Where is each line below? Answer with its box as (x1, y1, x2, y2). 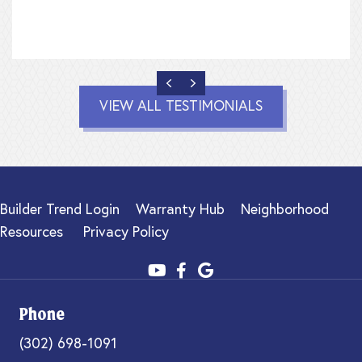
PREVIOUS (168, 74, 242, 91)
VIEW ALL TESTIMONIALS (99, 99, 263, 114)
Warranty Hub (136, 202, 225, 217)
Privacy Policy (83, 225, 169, 240)
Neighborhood (241, 202, 329, 217)
